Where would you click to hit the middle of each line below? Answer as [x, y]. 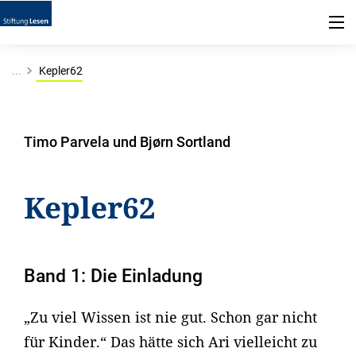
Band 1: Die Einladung [113, 276]
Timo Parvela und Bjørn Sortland [127, 142]
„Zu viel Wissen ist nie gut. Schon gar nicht [170, 317]
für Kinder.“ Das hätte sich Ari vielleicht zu [170, 342]
